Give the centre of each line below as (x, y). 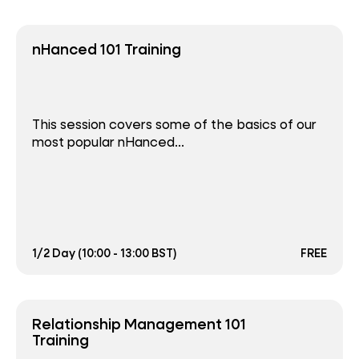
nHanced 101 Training (107, 48)
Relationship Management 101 (139, 323)
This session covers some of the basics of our (174, 123)
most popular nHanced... (108, 141)
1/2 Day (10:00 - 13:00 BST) (105, 252)
